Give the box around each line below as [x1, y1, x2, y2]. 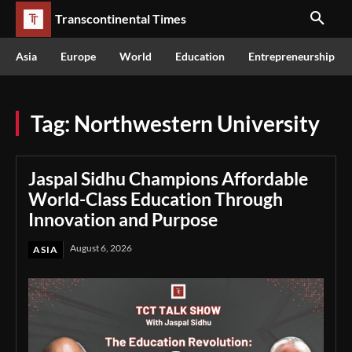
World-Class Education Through [28, 188, 283, 210]
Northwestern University [74, 110, 320, 137]
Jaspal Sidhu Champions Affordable [28, 167, 308, 189]
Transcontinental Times [55, 11, 186, 26]
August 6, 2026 [70, 242, 132, 254]
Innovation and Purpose [28, 208, 218, 230]
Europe [60, 49, 96, 63]
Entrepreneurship [248, 49, 335, 63]
